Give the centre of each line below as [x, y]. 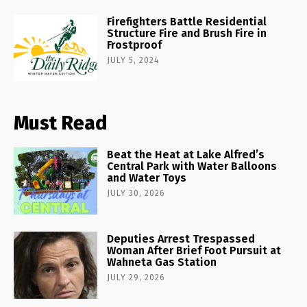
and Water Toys [147, 177]
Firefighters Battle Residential [187, 21]
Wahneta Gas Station [162, 262]
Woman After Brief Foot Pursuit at [194, 250]
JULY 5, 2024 [133, 60]
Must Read [60, 123]
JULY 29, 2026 [136, 277]
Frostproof [135, 45]
